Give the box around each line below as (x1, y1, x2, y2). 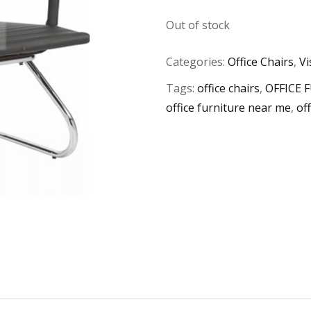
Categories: (166, 54, 228, 70)
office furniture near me (166, 99, 291, 115)
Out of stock (166, 17, 230, 33)
